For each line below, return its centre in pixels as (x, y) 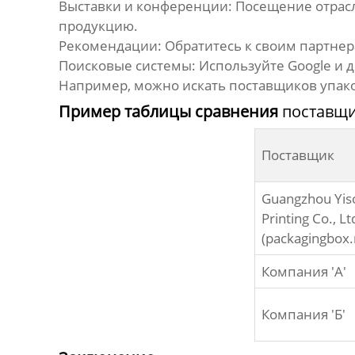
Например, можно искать (143, 86)
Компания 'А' (303, 272)
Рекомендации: (110, 46)
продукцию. (98, 26)
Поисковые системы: (127, 66)
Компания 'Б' (303, 315)
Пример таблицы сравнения (170, 112)
